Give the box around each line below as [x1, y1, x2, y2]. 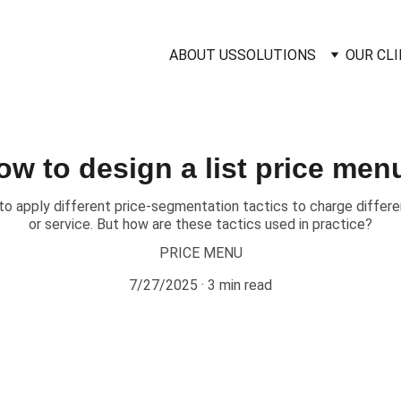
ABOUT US [169, 46, 237, 64]
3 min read [208, 277, 272, 294]
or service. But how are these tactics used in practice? [29, 216, 372, 233]
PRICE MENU [158, 244, 243, 261]
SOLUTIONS [237, 46, 316, 64]
